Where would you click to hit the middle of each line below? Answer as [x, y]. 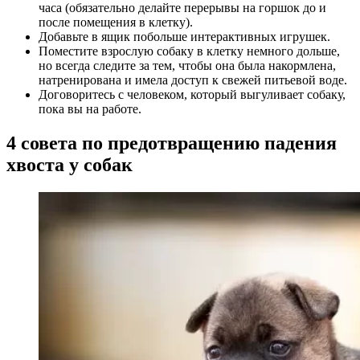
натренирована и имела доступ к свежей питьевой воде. [194, 80]
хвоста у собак [70, 165]
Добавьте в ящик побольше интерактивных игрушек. [184, 37]
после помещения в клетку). [117, 22]
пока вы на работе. [90, 109]
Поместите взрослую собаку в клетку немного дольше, [189, 51]
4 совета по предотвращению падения [172, 143]
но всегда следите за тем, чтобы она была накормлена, [187, 66]
